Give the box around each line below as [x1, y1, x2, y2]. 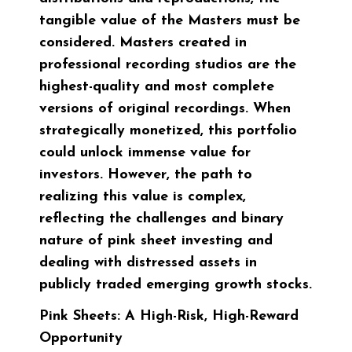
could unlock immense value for [39, 145, 251, 161]
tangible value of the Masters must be [39, 13, 300, 29]
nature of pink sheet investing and [39, 233, 273, 249]
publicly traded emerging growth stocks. [39, 277, 312, 293]
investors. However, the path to [39, 167, 252, 183]
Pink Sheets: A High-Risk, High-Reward [39, 309, 299, 324]
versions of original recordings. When [39, 101, 291, 117]
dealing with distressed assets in [39, 255, 257, 271]
